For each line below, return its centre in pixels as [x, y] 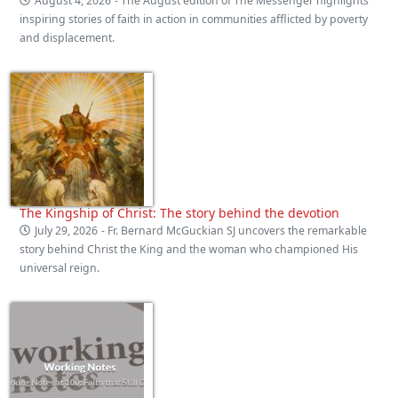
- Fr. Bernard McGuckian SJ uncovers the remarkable [235, 230]
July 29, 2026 [67, 230]
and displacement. [67, 37]
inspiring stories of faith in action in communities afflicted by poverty [194, 19]
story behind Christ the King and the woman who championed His [189, 249]
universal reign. [60, 267]
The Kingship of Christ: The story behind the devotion [179, 212]
